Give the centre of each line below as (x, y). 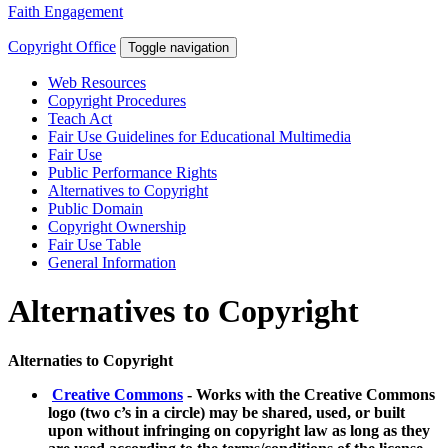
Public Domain (95, 209)
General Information (112, 263)
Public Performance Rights (132, 173)
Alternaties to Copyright (90, 360)
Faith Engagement (65, 12)
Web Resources (97, 83)
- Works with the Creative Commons (309, 394)
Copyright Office (62, 47)
